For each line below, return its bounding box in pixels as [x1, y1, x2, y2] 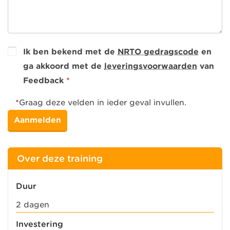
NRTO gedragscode [118, 47, 199, 56]
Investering [16, 219, 63, 229]
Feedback [23, 75, 64, 85]
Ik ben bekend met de [23, 47, 118, 56]
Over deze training [17, 152, 103, 164]
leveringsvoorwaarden [104, 61, 197, 71]
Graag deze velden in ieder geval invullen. [19, 98, 186, 107]
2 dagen [16, 200, 49, 209]
